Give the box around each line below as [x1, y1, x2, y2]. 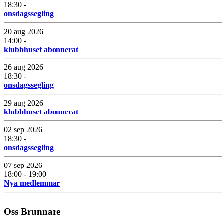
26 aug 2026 [4, 62, 43, 71]
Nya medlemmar [4, 178, 60, 187]
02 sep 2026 [4, 125, 42, 134]
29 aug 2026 [4, 98, 43, 107]
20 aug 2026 [4, 27, 43, 36]
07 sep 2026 [4, 161, 42, 169]
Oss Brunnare [4, 206, 60, 217]
